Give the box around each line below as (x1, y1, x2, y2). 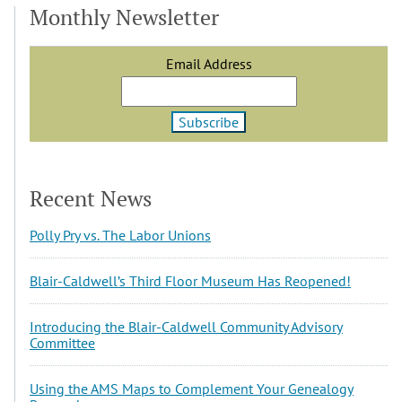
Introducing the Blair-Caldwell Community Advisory (30, 318, 343, 336)
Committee (30, 334, 95, 353)
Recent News (30, 184, 152, 214)
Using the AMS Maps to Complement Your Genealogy (30, 380, 354, 398)
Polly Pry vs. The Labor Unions (30, 226, 211, 245)
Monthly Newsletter (30, 3, 219, 32)
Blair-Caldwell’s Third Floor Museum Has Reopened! (30, 272, 351, 291)
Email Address (165, 55, 252, 74)
